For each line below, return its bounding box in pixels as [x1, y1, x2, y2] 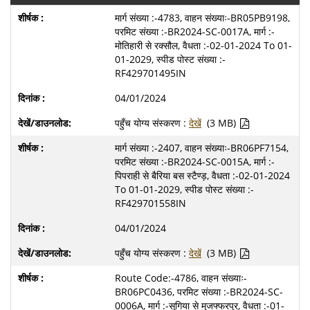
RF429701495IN [115, 66, 186, 80]
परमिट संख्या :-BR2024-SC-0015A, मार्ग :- [115, 155, 275, 168]
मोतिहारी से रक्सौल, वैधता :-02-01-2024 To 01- [115, 39, 292, 52]
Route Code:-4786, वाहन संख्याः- [115, 271, 247, 284]
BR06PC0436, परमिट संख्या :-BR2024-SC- [115, 285, 283, 298]
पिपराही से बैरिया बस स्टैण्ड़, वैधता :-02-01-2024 [115, 169, 290, 182]
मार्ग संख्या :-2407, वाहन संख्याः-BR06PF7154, [115, 141, 289, 154]
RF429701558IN [115, 197, 186, 210]
